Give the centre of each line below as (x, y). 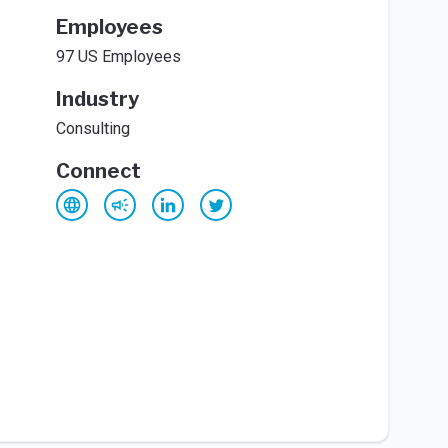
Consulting (92, 128)
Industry (97, 99)
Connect (98, 171)
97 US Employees (118, 56)
